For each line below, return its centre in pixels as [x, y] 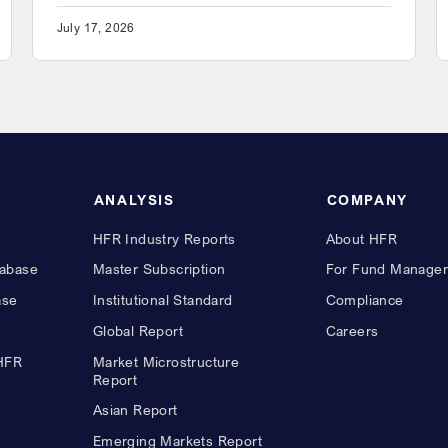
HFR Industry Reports [164, 238]
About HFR [361, 238]
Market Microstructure [166, 361]
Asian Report [135, 410]
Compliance [364, 300]
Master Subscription [159, 269]
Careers [352, 330]
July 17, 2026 [95, 28]
